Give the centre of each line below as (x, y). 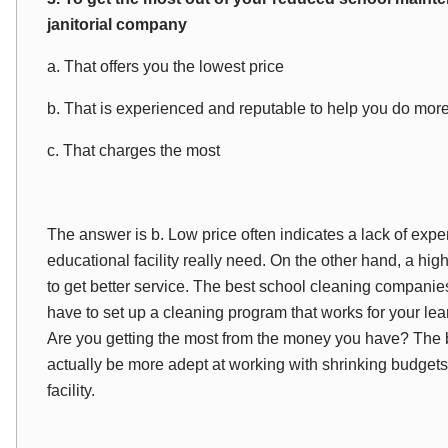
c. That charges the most (133, 150)
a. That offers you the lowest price (165, 66)
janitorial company (117, 24)
